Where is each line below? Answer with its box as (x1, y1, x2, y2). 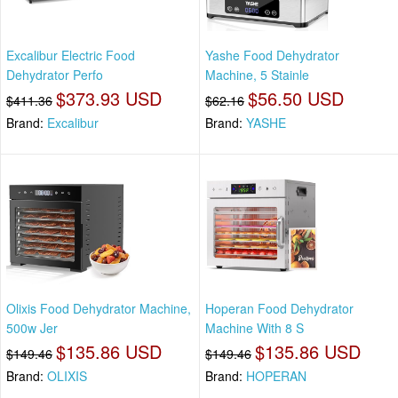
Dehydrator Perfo (6, 66, 103, 84)
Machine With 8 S (205, 318, 304, 337)
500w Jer (6, 318, 58, 337)
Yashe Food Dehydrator (205, 46, 339, 65)
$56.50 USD (248, 85, 344, 112)
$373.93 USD (56, 85, 162, 112)
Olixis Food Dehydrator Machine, (6, 298, 191, 317)
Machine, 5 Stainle (205, 66, 309, 84)
